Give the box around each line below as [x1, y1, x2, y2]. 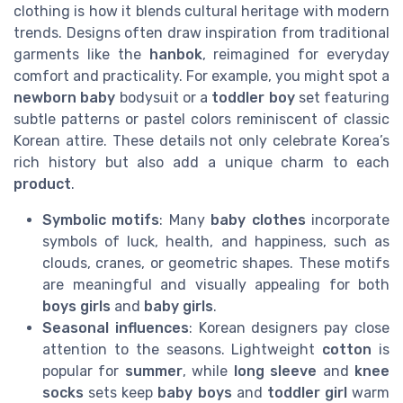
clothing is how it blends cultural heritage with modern [13, 3, 390, 21]
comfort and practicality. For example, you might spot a [13, 67, 390, 85]
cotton [322, 341, 372, 359]
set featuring [294, 89, 390, 107]
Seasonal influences [42, 319, 189, 337]
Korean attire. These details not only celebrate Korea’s [13, 132, 390, 150]
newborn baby [13, 89, 116, 107]
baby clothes [210, 211, 306, 229]
